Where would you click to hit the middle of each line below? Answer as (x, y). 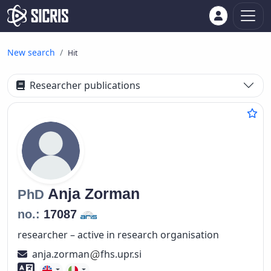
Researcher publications (85, 86)
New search (31, 52)
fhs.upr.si (121, 254)
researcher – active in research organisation (118, 234)
